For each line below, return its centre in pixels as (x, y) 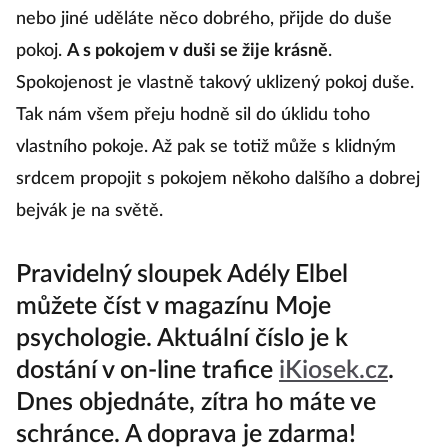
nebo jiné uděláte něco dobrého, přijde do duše (204, 19)
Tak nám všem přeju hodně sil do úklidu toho (193, 115)
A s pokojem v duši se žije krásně (197, 51)
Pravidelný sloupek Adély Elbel (182, 275)
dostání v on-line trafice (147, 371)
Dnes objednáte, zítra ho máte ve (196, 403)
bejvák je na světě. (89, 211)
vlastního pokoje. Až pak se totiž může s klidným (206, 147)
